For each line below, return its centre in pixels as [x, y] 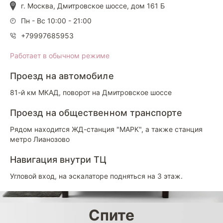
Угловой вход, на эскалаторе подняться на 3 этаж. [96, 176]
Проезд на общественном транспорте [96, 113]
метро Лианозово [40, 139]
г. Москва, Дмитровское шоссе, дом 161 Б [93, 6]
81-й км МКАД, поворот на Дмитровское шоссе [91, 92]
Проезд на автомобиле [62, 76]
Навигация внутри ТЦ [58, 160]
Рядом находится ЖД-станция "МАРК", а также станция [106, 129]
